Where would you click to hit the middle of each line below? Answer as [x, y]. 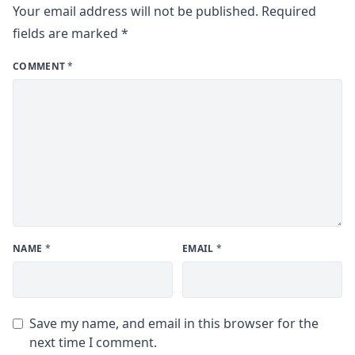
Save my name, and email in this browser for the [174, 324]
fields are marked [67, 34]
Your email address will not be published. [136, 11]
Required [289, 11]
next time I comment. [93, 343]
